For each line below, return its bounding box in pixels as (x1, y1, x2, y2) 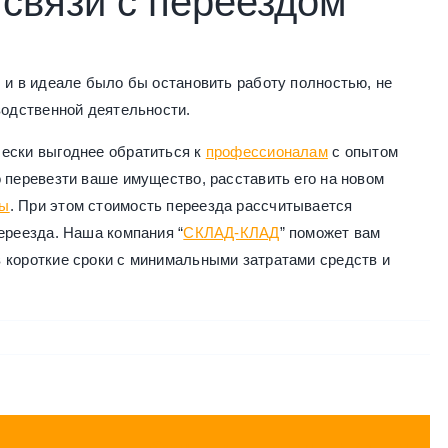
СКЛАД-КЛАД (183, 224, 280, 242)
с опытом (327, 143, 398, 161)
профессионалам (205, 143, 328, 161)
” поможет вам (279, 224, 381, 242)
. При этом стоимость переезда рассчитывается (9, 197, 353, 215)
